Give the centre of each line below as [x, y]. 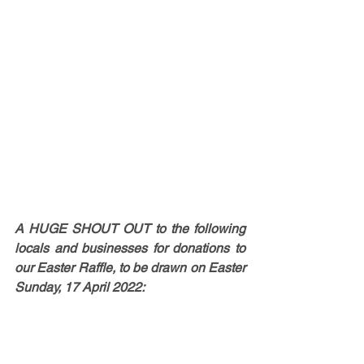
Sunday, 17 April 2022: [80, 287]
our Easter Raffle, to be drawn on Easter [130, 268]
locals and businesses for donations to [130, 248]
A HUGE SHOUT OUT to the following [130, 229]
